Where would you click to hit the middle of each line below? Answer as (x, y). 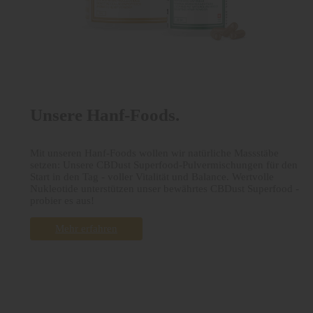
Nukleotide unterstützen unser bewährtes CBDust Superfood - (165, 188)
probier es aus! (62, 200)
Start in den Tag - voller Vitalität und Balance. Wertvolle (152, 176)
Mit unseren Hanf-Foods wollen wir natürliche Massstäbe (154, 153)
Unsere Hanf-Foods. (105, 115)
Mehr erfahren (86, 228)
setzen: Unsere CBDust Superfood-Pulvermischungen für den (164, 165)
